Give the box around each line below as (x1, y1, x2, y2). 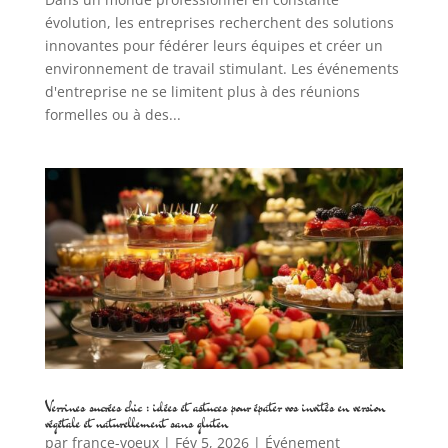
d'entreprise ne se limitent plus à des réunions (44, 81, 360, 101)
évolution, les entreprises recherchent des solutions (44, 12, 394, 32)
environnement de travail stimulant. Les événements (44, 58, 399, 78)
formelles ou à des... (44, 104, 181, 124)
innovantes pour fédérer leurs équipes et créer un (44, 35, 383, 55)
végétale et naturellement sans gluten (44, 410, 228, 434)
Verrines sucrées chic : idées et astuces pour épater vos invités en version (44, 394, 385, 418)
